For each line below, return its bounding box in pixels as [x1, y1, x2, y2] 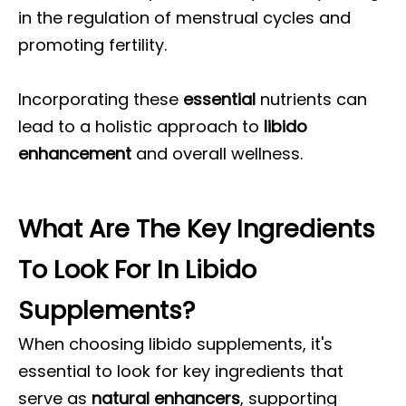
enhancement [18, 142, 131, 165]
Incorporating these [18, 88, 183, 111]
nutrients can [256, 88, 367, 111]
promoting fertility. [18, 34, 167, 56]
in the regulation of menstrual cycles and [18, 6, 351, 29]
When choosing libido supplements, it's [18, 333, 333, 355]
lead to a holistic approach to [18, 115, 264, 138]
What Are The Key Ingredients [18, 212, 375, 246]
